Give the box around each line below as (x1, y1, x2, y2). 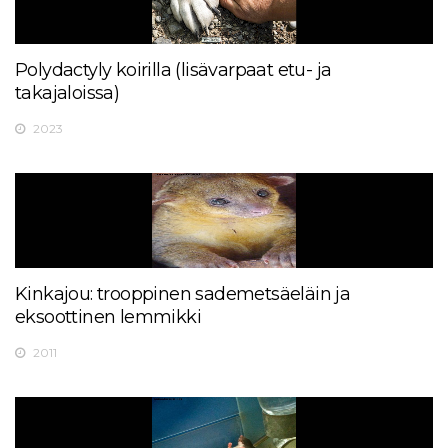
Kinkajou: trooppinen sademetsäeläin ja (15, 282, 351, 305)
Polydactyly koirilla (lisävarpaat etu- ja (15, 58, 332, 81)
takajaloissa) (15, 81, 120, 104)
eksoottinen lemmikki (15, 305, 201, 328)
